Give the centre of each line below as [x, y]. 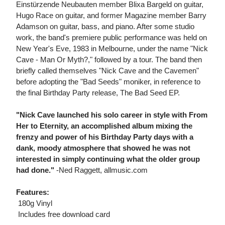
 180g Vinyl [34, 203]
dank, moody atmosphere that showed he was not [103, 148]
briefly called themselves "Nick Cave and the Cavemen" [107, 71]
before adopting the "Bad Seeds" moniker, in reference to [108, 82]
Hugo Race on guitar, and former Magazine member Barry [111, 16]
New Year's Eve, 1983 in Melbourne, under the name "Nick [112, 49]
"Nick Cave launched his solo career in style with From [112, 115]
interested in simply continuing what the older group [108, 159]
